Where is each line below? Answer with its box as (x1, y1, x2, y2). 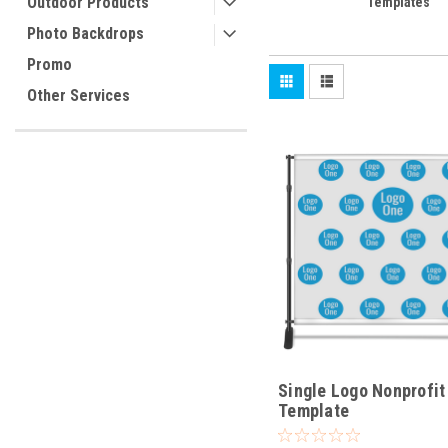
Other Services (27, 86, 130, 105)
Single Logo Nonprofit (278, 380, 446, 402)
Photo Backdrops (27, 24, 144, 43)
